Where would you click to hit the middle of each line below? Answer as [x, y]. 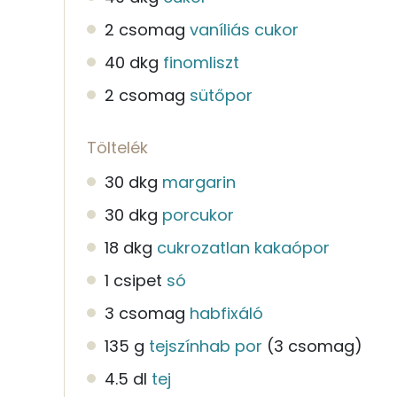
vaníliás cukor [244, 29]
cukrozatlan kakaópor [243, 247]
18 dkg [128, 247]
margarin [199, 182]
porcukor [198, 214]
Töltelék [117, 147]
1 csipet [133, 280]
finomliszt [201, 62]
